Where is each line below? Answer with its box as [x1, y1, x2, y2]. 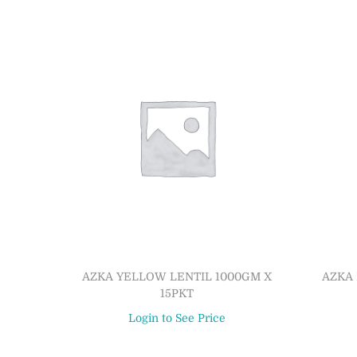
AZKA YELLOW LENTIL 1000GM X [81, 269, 272, 283]
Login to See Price [127, 311, 226, 324]
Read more [154, 335, 214, 348]
